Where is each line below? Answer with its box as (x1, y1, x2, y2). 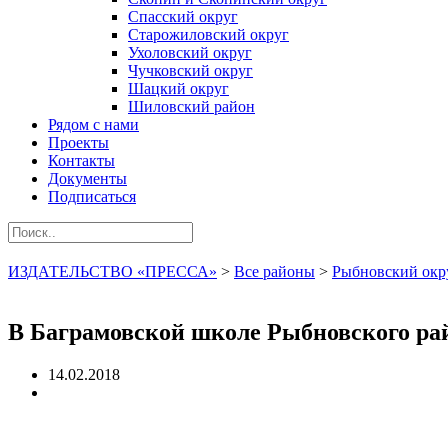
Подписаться (48, 188, 136, 205)
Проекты (48, 134, 109, 151)
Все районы (234, 263, 315, 280)
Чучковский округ (128, 62, 253, 79)
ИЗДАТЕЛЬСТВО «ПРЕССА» (8, 263, 217, 280)
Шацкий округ (128, 80, 229, 97)
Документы (48, 170, 127, 187)
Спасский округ (128, 8, 238, 25)
